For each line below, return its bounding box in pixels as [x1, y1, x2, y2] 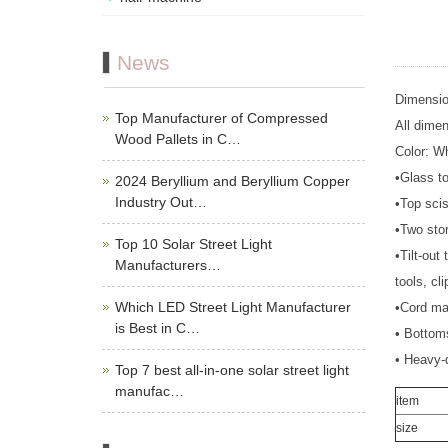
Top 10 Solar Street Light [115, 236, 272, 253]
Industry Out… [115, 194, 207, 211]
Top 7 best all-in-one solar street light [115, 362, 349, 379]
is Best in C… [115, 320, 200, 337]
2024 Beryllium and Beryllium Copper [115, 173, 350, 190]
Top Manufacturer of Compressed [115, 110, 328, 127]
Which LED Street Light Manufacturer [115, 299, 351, 316]
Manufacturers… [115, 257, 221, 274]
